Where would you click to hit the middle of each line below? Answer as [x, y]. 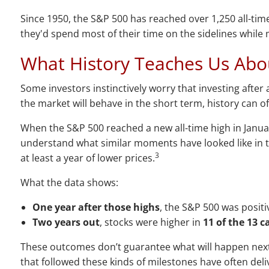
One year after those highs [96, 207]
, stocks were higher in [152, 222]
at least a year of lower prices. [88, 158]
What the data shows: [70, 183]
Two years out [66, 222]
